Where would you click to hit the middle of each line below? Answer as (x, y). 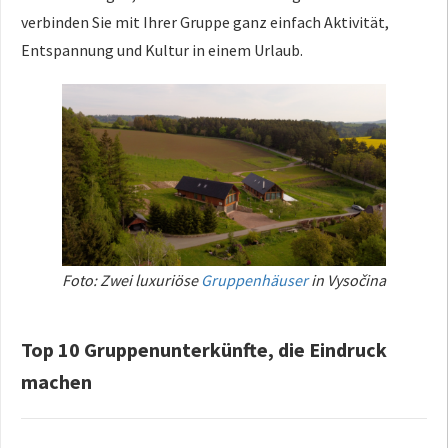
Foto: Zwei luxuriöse (131, 279)
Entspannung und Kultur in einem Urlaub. (162, 50)
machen (56, 381)
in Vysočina (347, 279)
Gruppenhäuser (254, 279)
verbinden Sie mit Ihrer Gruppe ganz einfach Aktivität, (205, 22)
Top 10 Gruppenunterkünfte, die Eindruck (204, 349)
